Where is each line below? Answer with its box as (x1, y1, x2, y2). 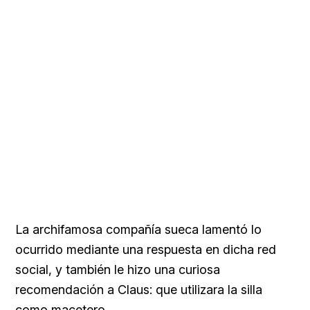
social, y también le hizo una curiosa (15, 262, 220, 277)
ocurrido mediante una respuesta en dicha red (15, 241, 276, 257)
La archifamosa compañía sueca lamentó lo (15, 221, 262, 237)
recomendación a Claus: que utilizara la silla (15, 282, 262, 297)
